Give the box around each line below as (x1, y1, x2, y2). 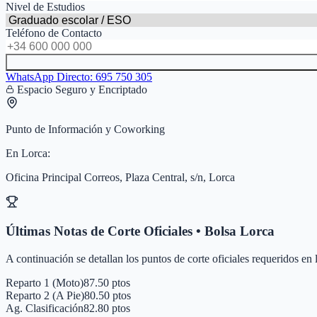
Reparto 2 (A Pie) (6, 289, 84, 302)
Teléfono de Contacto (6, 26, 102, 39)
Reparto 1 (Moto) (6, 277, 83, 289)
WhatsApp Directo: (6, 70, 96, 83)
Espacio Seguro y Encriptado (14, 83, 147, 96)
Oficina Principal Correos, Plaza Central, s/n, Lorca (6, 171, 235, 183)
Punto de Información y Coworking (6, 122, 165, 135)
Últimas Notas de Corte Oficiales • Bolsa (6, 224, 240, 239)
